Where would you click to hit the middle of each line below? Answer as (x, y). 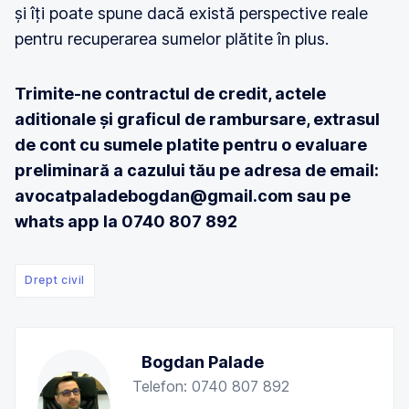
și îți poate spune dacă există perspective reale (191, 13)
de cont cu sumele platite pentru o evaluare (191, 145)
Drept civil (55, 280)
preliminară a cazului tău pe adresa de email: (197, 170)
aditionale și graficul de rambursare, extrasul (197, 119)
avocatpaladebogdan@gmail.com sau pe (183, 196)
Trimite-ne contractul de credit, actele (170, 94)
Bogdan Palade (203, 362)
